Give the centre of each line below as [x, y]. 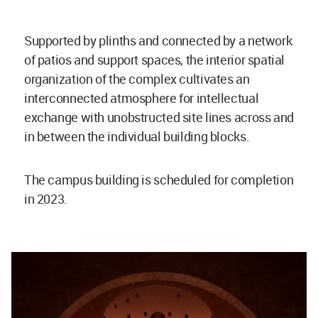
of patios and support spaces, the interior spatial [155, 59]
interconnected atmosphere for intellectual [142, 98]
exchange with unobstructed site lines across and [159, 117]
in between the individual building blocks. [137, 136]
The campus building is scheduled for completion [159, 179]
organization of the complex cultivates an [137, 78]
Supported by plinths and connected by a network [158, 40]
